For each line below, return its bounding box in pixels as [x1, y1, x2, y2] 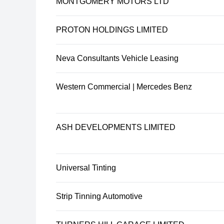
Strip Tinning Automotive [56, 192, 142, 200]
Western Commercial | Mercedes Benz [56, 82, 192, 91]
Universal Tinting [56, 163, 116, 172]
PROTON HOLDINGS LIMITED [56, 25, 168, 34]
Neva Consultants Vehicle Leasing [56, 54, 178, 62]
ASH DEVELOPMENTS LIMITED [56, 123, 175, 131]
